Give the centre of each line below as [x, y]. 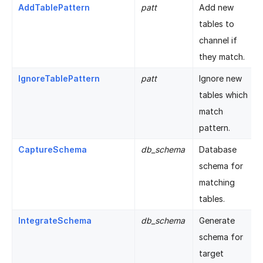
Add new [216, 7]
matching [217, 182]
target [211, 253]
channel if [218, 40]
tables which [223, 95]
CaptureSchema [53, 149]
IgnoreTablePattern [59, 78]
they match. [222, 56]
